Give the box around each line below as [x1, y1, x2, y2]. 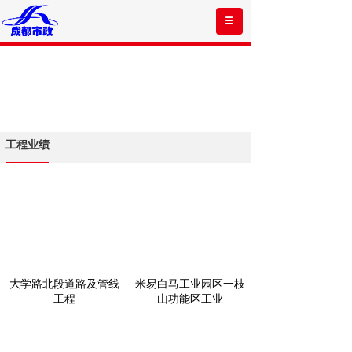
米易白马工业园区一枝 [134, 277, 245, 290]
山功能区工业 [156, 292, 223, 305]
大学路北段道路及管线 [9, 277, 119, 290]
